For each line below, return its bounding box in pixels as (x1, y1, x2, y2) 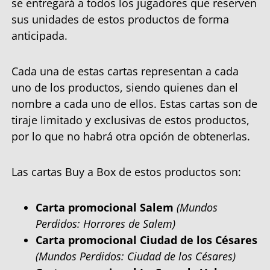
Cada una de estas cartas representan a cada (11, 64, 239, 79)
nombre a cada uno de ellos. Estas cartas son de (11, 96, 257, 111)
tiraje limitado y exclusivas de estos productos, (11, 113, 250, 128)
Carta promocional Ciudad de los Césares (36, 233, 257, 248)
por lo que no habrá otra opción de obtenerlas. (11, 129, 250, 144)
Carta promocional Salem (36, 200, 174, 215)
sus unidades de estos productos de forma (11, 12, 229, 27)
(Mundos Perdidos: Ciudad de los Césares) (36, 249, 236, 264)
